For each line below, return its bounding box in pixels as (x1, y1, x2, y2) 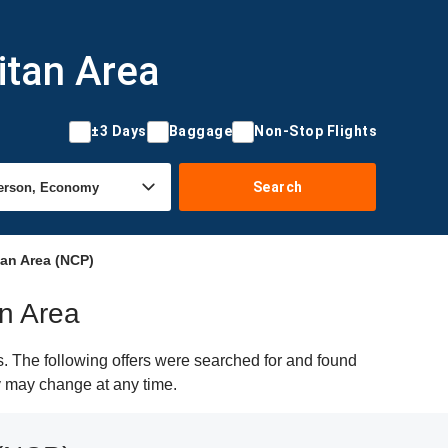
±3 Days (91, 123, 147, 139)
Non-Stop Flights (254, 123, 377, 139)
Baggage (168, 123, 232, 139)
